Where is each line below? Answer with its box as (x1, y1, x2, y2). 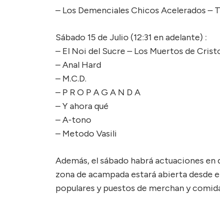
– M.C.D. (55, 73, 86, 84)
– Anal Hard (55, 59, 101, 70)
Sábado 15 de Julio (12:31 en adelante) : (55, 31, 207, 43)
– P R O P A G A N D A (55, 86, 140, 98)
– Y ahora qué (55, 100, 109, 111)
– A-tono (55, 114, 91, 125)
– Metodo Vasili (55, 128, 117, 139)
